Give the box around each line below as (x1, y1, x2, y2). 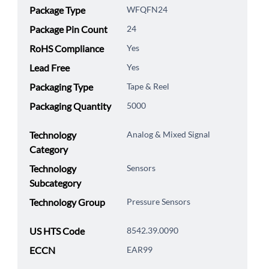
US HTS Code (29, 225, 85, 237)
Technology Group (29, 196, 105, 208)
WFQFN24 (126, 4, 168, 15)
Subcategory (29, 177, 81, 189)
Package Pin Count (29, 23, 107, 35)
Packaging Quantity (29, 100, 111, 112)
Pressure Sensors (126, 196, 190, 207)
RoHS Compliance (29, 43, 104, 55)
